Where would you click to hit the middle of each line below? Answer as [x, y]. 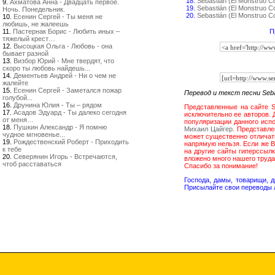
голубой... [17, 98]
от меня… [18, 120]
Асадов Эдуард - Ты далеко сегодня [70, 112]
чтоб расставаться [32, 164]
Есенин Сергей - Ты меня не [58, 17]
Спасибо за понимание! [221, 166]
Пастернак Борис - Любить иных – [66, 31]
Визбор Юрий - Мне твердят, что [64, 61]
